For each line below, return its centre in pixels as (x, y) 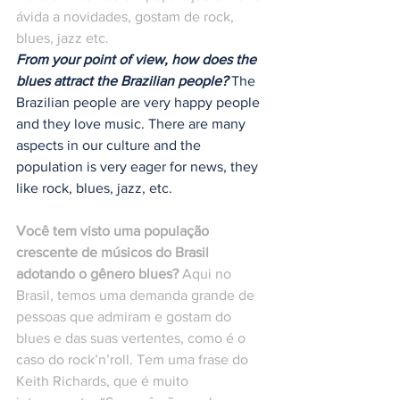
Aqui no (207, 274)
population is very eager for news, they (139, 167)
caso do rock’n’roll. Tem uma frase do (134, 360)
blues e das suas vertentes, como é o (133, 338)
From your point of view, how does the (138, 60)
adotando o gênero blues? (97, 274)
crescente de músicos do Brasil (114, 253)
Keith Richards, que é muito (104, 381)
